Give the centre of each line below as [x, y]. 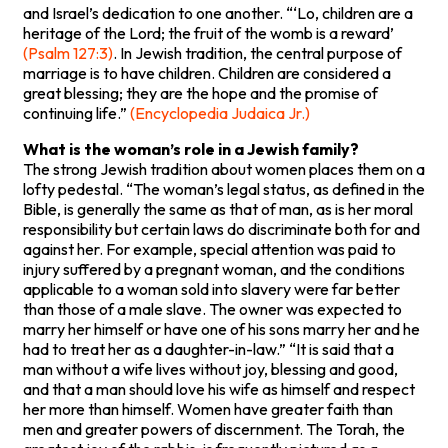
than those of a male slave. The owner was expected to [212, 308]
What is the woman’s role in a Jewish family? [191, 148]
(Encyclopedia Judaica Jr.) [220, 112]
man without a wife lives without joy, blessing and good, [210, 368]
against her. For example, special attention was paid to [209, 248]
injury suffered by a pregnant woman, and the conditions [214, 268]
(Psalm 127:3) [68, 52]
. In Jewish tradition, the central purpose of [257, 52]
